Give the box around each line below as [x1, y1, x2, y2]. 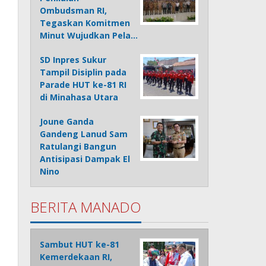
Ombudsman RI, [40, 5, 107, 17]
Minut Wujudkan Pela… [40, 30, 138, 42]
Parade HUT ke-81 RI [40, 79, 127, 91]
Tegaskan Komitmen [40, 17, 131, 29]
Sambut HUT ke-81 [40, 239, 120, 251]
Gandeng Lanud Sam [40, 128, 128, 140]
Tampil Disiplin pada [40, 66, 127, 78]
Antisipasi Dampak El [40, 153, 131, 165]
